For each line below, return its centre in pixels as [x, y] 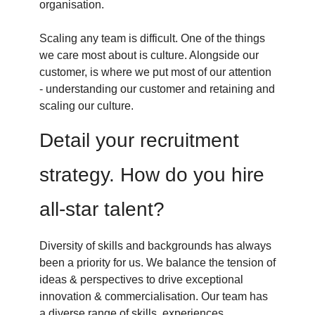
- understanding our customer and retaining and [157, 89]
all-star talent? [102, 210]
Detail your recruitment [139, 141]
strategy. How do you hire [152, 175]
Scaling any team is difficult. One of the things [152, 39]
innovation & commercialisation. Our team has [154, 297]
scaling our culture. [86, 106]
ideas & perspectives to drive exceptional [141, 280]
